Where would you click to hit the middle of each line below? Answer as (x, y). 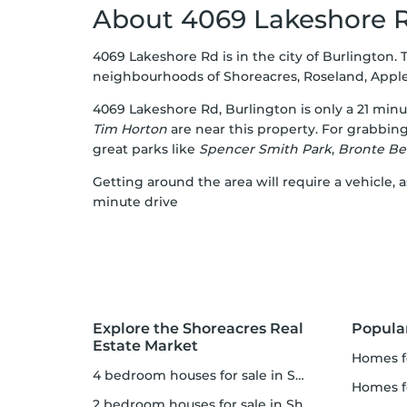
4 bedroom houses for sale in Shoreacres (198, 375)
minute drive (135, 202)
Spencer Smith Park (265, 149)
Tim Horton (130, 129)
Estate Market (145, 346)
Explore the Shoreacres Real (198, 328)
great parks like (146, 149)
